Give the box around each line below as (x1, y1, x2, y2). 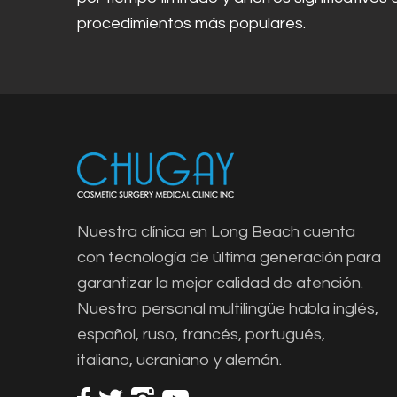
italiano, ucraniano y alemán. (77, 351, 282, 369)
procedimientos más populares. (77, 15, 306, 33)
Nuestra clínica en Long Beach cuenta (77, 222, 355, 240)
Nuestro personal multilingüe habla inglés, (77, 300, 378, 317)
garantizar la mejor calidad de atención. (77, 274, 363, 292)
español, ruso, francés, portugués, (77, 325, 325, 343)
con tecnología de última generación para (77, 248, 381, 266)
